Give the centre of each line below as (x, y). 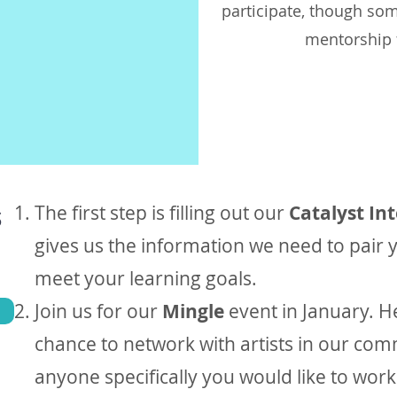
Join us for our (98, 311)
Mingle (195, 312)
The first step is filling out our (162, 213)
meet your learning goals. (146, 279)
